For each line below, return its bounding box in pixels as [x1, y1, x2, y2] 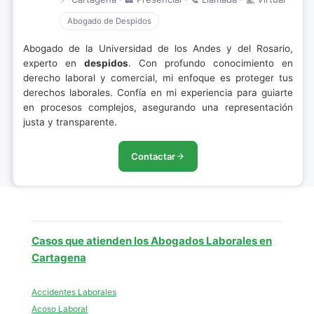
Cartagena [32, 251, 86, 264]
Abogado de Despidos [67, 16, 151, 26]
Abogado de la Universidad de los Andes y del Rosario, [23, 43, 293, 54]
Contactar [131, 151, 175, 162]
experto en [23, 57, 84, 69]
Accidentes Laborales [32, 287, 116, 297]
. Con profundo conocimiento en [128, 57, 293, 69]
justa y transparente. [23, 116, 117, 128]
